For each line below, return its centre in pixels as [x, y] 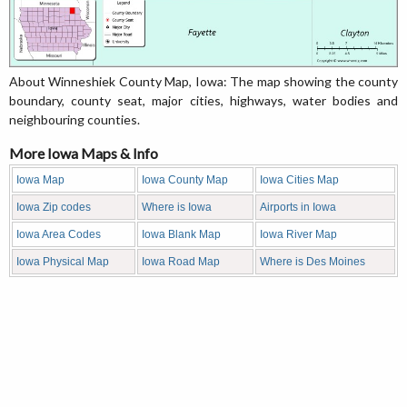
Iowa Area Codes [59, 234]
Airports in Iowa [298, 207]
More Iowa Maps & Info [84, 153]
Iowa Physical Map [63, 262]
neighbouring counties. [74, 119]
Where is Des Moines [313, 262]
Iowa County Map [185, 180]
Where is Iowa [177, 207]
